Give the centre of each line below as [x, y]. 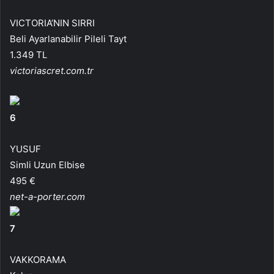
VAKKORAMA [38, 259]
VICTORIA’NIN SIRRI [52, 23]
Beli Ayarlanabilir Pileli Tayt [68, 39]
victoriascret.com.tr [52, 70]
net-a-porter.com [47, 196]
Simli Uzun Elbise [47, 165]
